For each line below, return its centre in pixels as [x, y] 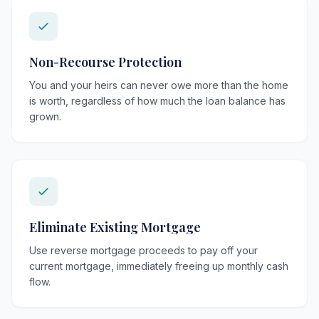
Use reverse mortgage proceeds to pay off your [143, 250]
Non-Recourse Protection [105, 62]
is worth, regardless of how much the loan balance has [157, 101]
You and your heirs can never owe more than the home [159, 85]
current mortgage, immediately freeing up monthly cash [159, 266]
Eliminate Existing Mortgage [115, 227]
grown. [45, 116]
